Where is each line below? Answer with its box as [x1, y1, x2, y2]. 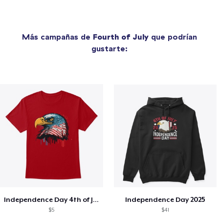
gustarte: [91, 43, 128, 53]
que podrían [149, 31, 197, 42]
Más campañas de [22, 31, 93, 42]
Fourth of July [93, 31, 149, 42]
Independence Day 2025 [125, 196, 206, 204]
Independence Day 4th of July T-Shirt [93, 196, 99, 204]
